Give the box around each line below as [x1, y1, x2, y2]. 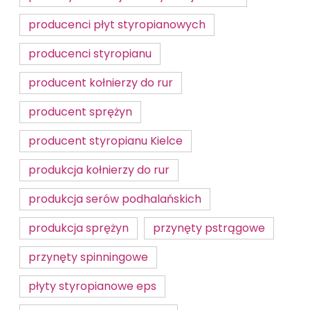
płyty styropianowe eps [28, 278, 156, 294]
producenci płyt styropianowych [28, 17, 206, 33]
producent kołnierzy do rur [28, 75, 173, 91]
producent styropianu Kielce [28, 133, 183, 149]
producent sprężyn [28, 104, 132, 120]
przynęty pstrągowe [153, 220, 265, 236]
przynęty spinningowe [28, 249, 148, 265]
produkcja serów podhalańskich [28, 191, 201, 207]
